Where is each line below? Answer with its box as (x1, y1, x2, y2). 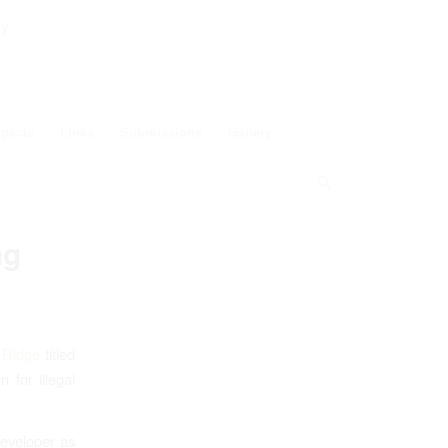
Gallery (228, 122, 273, 141)
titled (40, 342, 75, 364)
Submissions (120, 122, 203, 141)
